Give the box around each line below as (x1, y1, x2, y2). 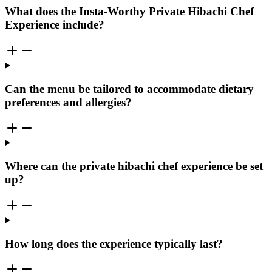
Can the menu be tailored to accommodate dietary (5, 82, 254, 95)
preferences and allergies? (5, 95, 132, 109)
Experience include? (5, 18, 104, 32)
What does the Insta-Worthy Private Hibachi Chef (5, 5, 254, 18)
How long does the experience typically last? (5, 237, 223, 250)
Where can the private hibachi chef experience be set (5, 160, 263, 173)
